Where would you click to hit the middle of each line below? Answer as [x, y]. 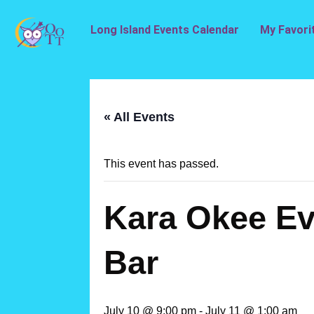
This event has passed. [161, 163]
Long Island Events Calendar [165, 30]
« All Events [139, 117]
